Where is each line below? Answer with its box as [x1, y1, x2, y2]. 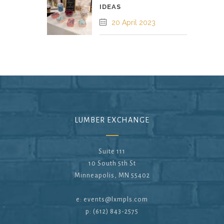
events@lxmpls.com [83, 196, 148, 203]
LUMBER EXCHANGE [74, 116, 149, 124]
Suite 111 [98, 148, 125, 155]
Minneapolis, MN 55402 [74, 172, 150, 179]
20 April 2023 [111, 18, 155, 26]
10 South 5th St [88, 160, 136, 167]
